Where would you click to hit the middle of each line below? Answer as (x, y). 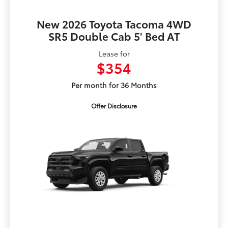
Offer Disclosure (114, 106)
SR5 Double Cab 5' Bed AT (114, 36)
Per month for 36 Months (114, 85)
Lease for (114, 54)
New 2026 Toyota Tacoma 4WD (114, 24)
